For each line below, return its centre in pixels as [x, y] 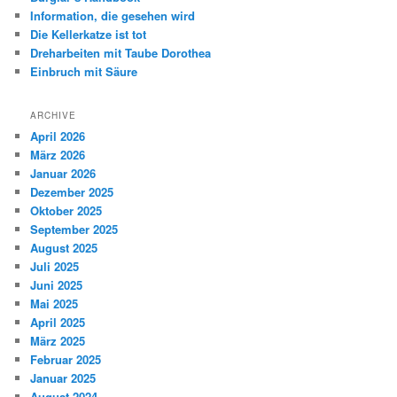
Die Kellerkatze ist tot [89, 34]
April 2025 [58, 323]
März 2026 [58, 155]
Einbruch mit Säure [84, 71]
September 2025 [74, 230]
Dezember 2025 [72, 192]
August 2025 [64, 248]
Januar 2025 [63, 378]
